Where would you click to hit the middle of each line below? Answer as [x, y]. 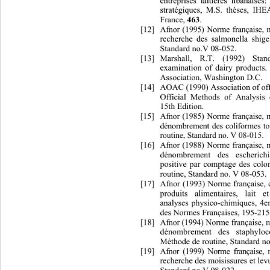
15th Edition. [183, 107]
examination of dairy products [212, 69]
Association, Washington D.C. [212, 78]
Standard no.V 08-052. [199, 49]
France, [174, 20]
